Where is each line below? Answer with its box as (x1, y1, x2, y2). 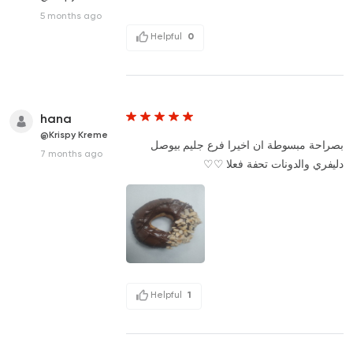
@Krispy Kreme (40, 128, 108, 140)
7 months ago (40, 147, 102, 159)
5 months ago (40, 9, 102, 21)
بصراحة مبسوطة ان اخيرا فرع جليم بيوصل (150, 138, 344, 151)
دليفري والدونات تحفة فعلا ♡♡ (203, 157, 344, 170)
